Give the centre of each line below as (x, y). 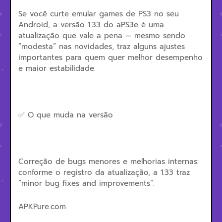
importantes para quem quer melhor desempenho (111, 57)
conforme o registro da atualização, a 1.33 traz (104, 172)
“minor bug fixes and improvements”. (88, 183)
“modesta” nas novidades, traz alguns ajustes (102, 47)
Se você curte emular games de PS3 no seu (99, 14)
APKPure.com (42, 207)
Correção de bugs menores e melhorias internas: (109, 162)
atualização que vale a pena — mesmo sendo (102, 36)
